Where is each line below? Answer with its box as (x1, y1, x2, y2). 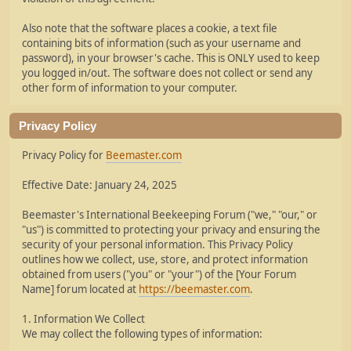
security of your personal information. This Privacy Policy (22, 237, 293, 251)
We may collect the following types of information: (22, 327, 262, 341)
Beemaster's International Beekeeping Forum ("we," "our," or (22, 208, 317, 222)
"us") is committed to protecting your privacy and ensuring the (22, 223, 320, 237)
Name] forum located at (22, 282, 139, 296)
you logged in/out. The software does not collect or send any (22, 66, 313, 80)
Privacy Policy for (22, 148, 106, 162)
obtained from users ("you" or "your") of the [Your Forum (22, 267, 296, 281)
